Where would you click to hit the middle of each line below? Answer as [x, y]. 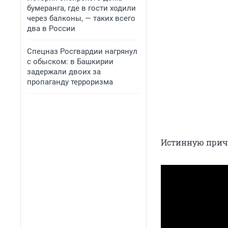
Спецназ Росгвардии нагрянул [82, 51]
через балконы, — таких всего [81, 18]
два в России [51, 28]
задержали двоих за [64, 72]
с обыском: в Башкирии [70, 62]
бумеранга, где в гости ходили [81, 8]
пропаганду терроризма [70, 82]
